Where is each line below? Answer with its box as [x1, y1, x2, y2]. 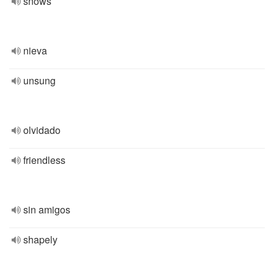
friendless [23, 153, 65, 167]
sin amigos [23, 202, 70, 217]
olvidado [23, 123, 61, 137]
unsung [23, 73, 56, 87]
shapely [23, 232, 57, 246]
